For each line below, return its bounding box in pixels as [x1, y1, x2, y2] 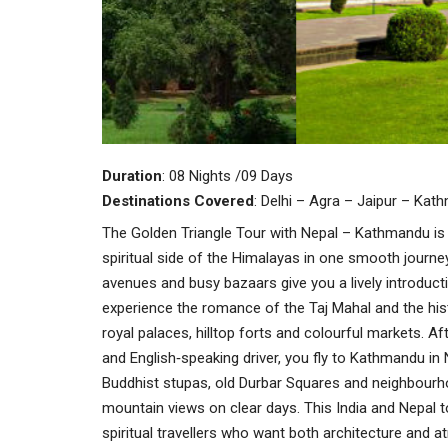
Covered [194, 192, 254, 210]
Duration [102, 167, 162, 185]
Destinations [102, 192, 190, 210]
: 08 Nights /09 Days [162, 167, 293, 185]
